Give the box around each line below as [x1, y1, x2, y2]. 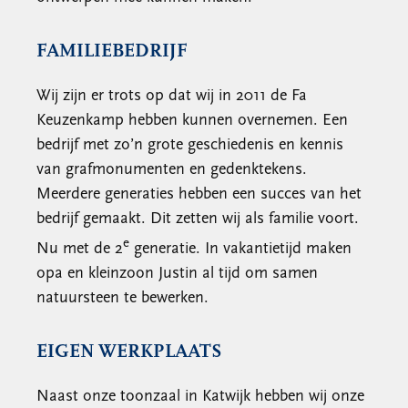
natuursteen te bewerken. [36, 290, 209, 307]
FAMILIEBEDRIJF [36, 42, 188, 61]
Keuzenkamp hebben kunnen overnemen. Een [36, 112, 348, 129]
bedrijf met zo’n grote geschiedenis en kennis [36, 137, 343, 154]
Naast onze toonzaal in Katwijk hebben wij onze [36, 388, 364, 405]
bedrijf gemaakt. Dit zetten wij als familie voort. [36, 210, 359, 228]
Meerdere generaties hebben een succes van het [36, 186, 362, 203]
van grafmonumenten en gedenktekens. [36, 161, 307, 178]
